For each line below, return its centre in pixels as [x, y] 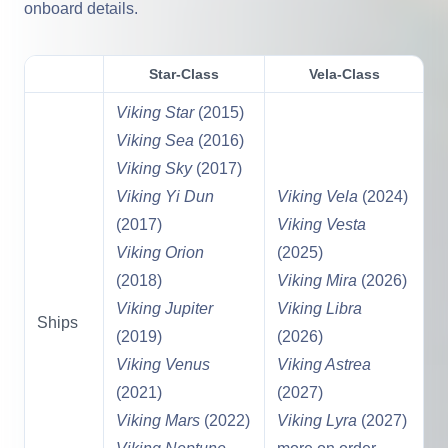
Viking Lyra [317, 420]
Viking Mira [317, 280]
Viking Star [155, 112]
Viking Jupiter [164, 308]
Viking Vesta [321, 224]
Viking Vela [317, 196]
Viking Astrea [324, 364]
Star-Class [184, 74]
